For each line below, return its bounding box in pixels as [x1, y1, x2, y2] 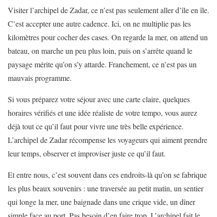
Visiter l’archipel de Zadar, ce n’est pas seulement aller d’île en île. [8, 5, 209, 15]
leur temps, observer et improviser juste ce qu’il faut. [8, 148, 166, 159]
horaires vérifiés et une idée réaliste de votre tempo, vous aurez [8, 108, 197, 118]
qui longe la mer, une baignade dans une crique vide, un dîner [8, 197, 195, 207]
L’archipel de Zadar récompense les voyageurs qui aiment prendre [8, 135, 207, 145]
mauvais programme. [8, 73, 72, 83]
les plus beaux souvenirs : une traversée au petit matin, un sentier [8, 183, 203, 194]
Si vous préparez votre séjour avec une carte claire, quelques [8, 94, 190, 105]
